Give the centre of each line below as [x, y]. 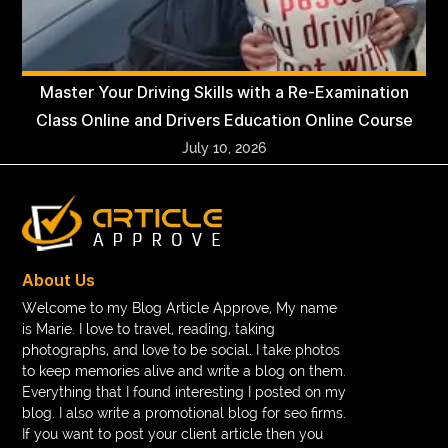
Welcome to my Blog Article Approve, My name [180, 307]
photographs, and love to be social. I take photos [181, 349]
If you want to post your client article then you [173, 433]
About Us [59, 280]
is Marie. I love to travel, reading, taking [149, 328]
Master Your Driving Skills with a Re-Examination [224, 92]
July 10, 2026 [224, 147]
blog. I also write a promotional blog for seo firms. [184, 412]
